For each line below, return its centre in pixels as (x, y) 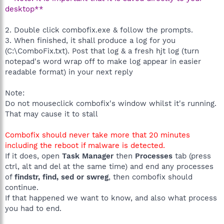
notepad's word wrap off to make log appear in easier (103, 61)
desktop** (24, 9)
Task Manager (88, 156)
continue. (22, 187)
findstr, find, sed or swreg (61, 177)
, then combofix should (150, 177)
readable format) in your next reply (69, 72)
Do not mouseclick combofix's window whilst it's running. (111, 103)
